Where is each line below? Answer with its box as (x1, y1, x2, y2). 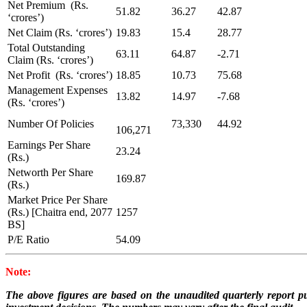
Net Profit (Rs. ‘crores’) (8, 69, 112, 81)
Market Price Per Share (8, 193, 108, 206)
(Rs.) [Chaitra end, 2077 (8, 206, 112, 218)
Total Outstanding (8, 41, 85, 53)
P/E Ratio (8, 233, 49, 245)
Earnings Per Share (8, 138, 90, 151)
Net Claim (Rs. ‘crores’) (8, 26, 112, 38)
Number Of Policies (8, 117, 94, 130)
